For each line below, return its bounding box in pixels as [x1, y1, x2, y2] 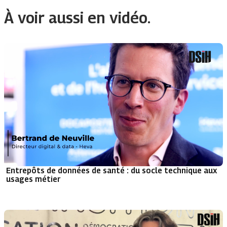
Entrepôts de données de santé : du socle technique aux [6, 166, 217, 175]
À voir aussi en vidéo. [4, 9, 150, 27]
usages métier [6, 174, 60, 184]
